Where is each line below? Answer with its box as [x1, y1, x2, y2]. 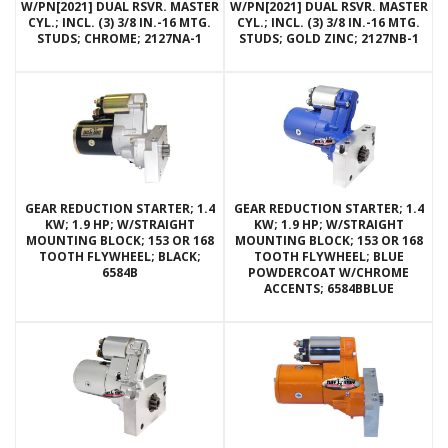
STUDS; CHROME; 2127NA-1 [37, 30, 202, 48]
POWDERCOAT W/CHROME [248, 264, 409, 282]
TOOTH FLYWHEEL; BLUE [253, 248, 404, 266]
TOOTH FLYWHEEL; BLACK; [38, 248, 201, 266]
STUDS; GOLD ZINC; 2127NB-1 [238, 30, 419, 48]
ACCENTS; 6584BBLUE [263, 280, 394, 298]
